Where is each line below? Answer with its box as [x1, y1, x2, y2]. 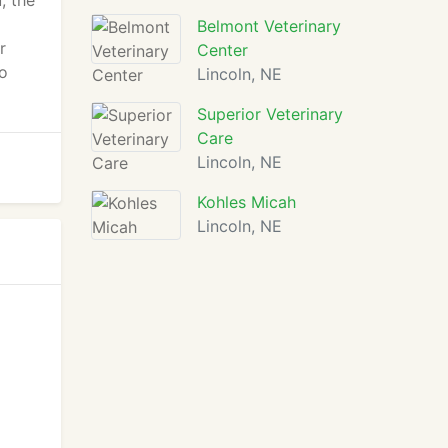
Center [197, 40, 248, 60]
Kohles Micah [197, 192, 296, 212]
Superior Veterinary [197, 104, 343, 124]
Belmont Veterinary [197, 16, 341, 36]
